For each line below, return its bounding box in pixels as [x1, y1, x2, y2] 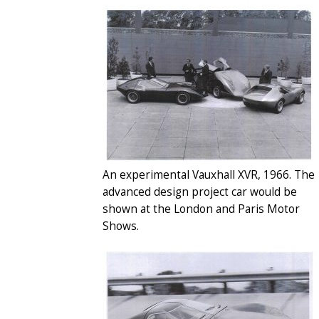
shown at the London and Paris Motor [103, 201, 300, 216]
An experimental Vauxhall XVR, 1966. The [103, 167, 315, 182]
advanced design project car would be [103, 184, 297, 199]
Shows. [103, 218, 139, 234]
